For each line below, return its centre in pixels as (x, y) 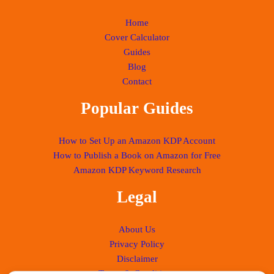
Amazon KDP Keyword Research (137, 170)
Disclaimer (137, 259)
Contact (137, 81)
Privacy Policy (137, 244)
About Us (137, 229)
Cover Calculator (137, 37)
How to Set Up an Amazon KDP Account (137, 140)
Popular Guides (137, 108)
